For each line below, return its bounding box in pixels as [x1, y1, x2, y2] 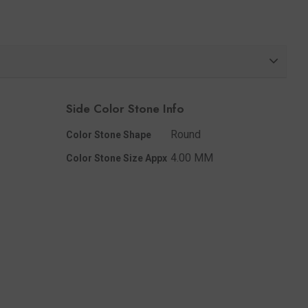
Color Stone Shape [66, 129, 152, 140]
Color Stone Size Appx [66, 152, 168, 164]
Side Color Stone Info [66, 100, 185, 118]
